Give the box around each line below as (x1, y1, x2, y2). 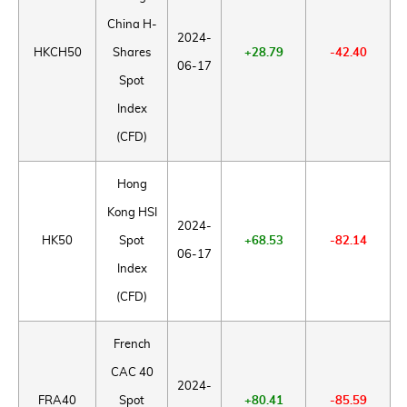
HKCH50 (33, 47, 82, 59)
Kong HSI (106, 207, 157, 219)
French (113, 339, 151, 351)
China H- (106, 19, 157, 31)
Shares (113, 47, 151, 59)
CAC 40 (110, 367, 154, 379)
